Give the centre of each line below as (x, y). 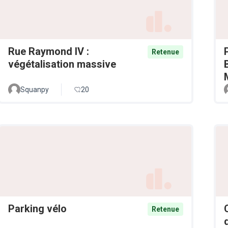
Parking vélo (37, 209)
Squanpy (35, 89)
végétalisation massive (62, 64)
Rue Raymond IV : (49, 51)
